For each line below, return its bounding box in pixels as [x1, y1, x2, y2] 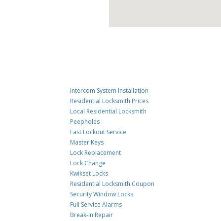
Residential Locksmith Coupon [70, 180, 155, 188]
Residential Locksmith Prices [70, 97, 149, 105]
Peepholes [70, 117, 100, 126]
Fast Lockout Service [70, 128, 127, 136]
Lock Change [70, 159, 106, 167]
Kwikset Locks [70, 169, 109, 178]
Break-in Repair [70, 211, 113, 219]
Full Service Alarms [70, 200, 122, 209]
